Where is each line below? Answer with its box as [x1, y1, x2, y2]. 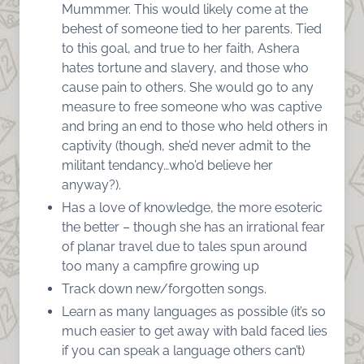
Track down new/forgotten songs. [62, 280, 266, 297]
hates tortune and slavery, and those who [62, 59, 309, 76]
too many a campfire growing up [62, 258, 259, 274]
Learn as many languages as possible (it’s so [62, 303, 326, 319]
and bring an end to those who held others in [62, 118, 327, 134]
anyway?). [62, 176, 121, 193]
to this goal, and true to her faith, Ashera [62, 40, 300, 56]
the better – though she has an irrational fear [62, 219, 325, 235]
